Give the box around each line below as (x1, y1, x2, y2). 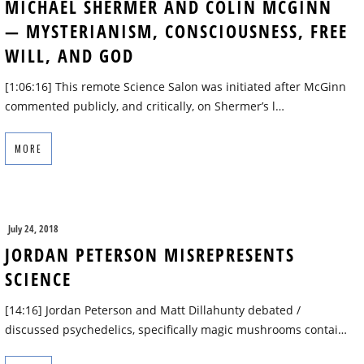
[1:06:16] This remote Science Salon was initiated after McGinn (5, 79, 346, 95)
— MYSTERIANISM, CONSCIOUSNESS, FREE (5, 19, 348, 44)
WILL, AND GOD (5, 43, 134, 68)
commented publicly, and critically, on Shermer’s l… (5, 98, 284, 115)
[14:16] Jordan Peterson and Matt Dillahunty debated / (5, 302, 301, 318)
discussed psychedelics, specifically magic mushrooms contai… (5, 322, 347, 338)
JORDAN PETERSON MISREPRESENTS (5, 242, 295, 267)
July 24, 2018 (8, 222, 58, 236)
